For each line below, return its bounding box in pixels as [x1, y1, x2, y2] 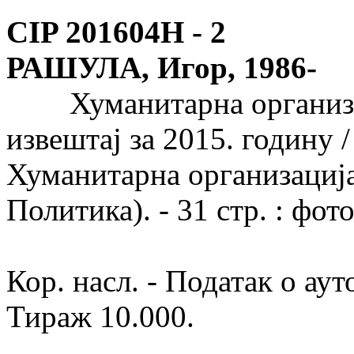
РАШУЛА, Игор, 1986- [6, 51, 317, 85]
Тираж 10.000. [6, 299, 194, 334]
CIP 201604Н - [6, 15, 202, 50]
